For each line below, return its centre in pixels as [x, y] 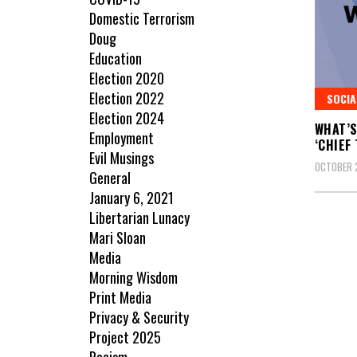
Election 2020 [127, 78]
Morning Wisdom [133, 278]
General [110, 178]
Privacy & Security [139, 318]
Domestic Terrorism [142, 19]
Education [116, 59]
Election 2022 [127, 98]
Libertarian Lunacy [139, 218]
